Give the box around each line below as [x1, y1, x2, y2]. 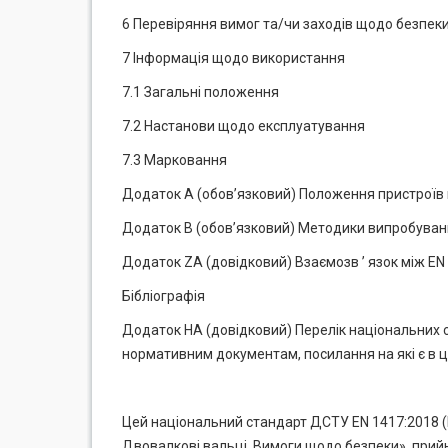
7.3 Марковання [122, 152, 227, 168]
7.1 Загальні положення [122, 84, 279, 100]
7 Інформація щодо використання [122, 50, 345, 66]
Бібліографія [122, 288, 205, 304]
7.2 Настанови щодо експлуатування [122, 118, 365, 134]
